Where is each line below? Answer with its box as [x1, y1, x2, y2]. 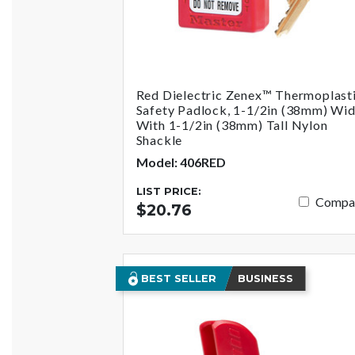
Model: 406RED [136, 154, 226, 170]
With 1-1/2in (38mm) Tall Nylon [136, 116, 328, 132]
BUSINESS [237, 272, 293, 284]
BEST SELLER [137, 272, 216, 284]
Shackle [136, 132, 183, 147]
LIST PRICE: [136, 185, 201, 197]
